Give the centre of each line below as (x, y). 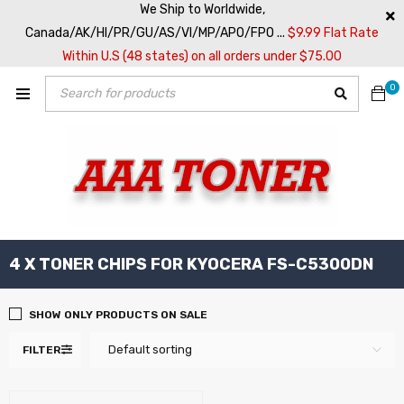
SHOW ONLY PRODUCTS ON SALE (118, 315)
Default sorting (150, 349)
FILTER (41, 350)
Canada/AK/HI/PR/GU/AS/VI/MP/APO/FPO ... (156, 33)
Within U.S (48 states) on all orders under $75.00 (202, 56)
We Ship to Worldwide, (202, 9)
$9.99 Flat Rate (333, 33)
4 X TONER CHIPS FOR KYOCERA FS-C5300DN (191, 264)
